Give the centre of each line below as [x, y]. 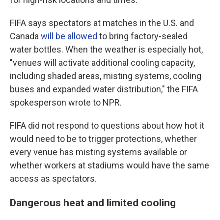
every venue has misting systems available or [98, 152]
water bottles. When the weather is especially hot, [106, 49]
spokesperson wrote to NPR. [66, 102]
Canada [25, 36]
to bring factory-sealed [142, 36]
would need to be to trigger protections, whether [103, 139]
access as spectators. [53, 179]
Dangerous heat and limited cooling [93, 203]
